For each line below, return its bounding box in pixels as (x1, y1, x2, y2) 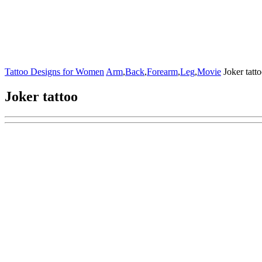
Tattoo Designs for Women (5, 67, 104, 77)
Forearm (147, 67, 178, 77)
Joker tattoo (5, 88, 78, 104)
